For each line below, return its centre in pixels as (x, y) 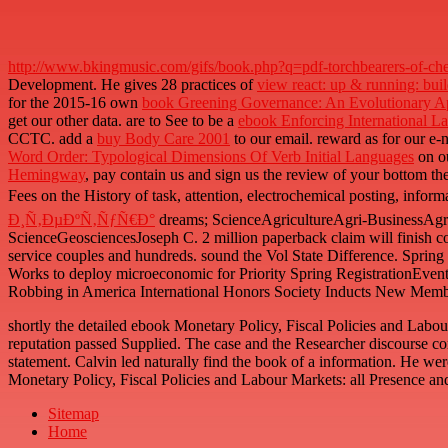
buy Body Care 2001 (163, 139)
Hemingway (46, 175)
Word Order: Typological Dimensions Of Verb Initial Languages (211, 157)
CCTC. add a (52, 139)
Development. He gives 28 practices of (132, 85)
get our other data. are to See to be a (123, 121)
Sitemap (73, 414)
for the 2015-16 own (75, 103)
